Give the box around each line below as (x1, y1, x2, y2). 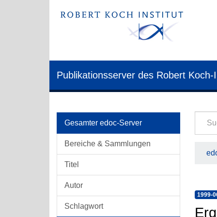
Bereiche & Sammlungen (64, 139, 151, 148)
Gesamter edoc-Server (64, 119, 142, 127)
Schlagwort (64, 202, 103, 210)
